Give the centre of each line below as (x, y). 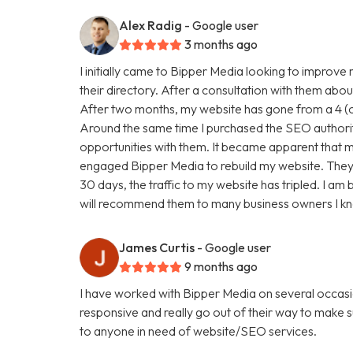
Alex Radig (151, 25)
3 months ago (221, 44)
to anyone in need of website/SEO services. (199, 331)
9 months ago (221, 266)
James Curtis (157, 247)
